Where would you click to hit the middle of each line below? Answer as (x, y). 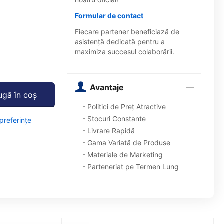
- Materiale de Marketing (122, 155)
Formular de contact (109, 16)
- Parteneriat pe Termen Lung (130, 167)
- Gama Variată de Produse (126, 143)
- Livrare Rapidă (108, 131)
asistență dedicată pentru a (120, 42)
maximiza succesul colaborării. (124, 52)
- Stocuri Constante (114, 119)
